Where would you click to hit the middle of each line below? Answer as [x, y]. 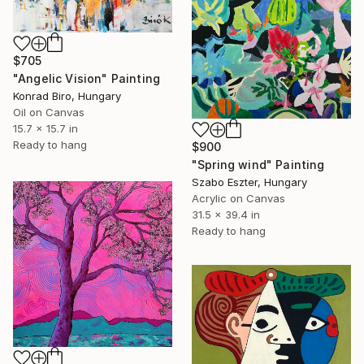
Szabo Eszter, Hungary [249, 182]
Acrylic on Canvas [238, 198]
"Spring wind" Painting [258, 164]
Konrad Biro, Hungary [67, 95]
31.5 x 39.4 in [226, 214]
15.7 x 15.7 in [45, 128]
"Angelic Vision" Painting [87, 78]
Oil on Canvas [49, 112]
